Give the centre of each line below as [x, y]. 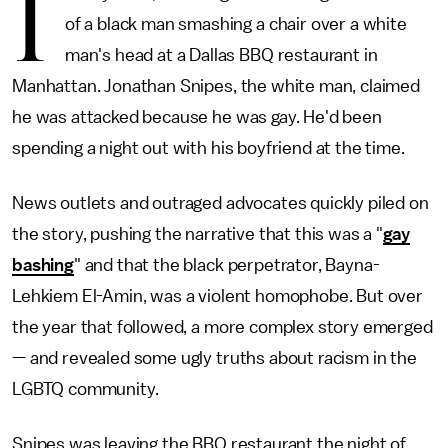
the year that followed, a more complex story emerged [222, 327]
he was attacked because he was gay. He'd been [197, 117]
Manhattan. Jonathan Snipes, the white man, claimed [216, 86]
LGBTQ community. [85, 389]
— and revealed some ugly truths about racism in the [214, 358]
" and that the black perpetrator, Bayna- [226, 265]
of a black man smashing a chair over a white [235, 24]
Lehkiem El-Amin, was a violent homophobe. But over [217, 296]
